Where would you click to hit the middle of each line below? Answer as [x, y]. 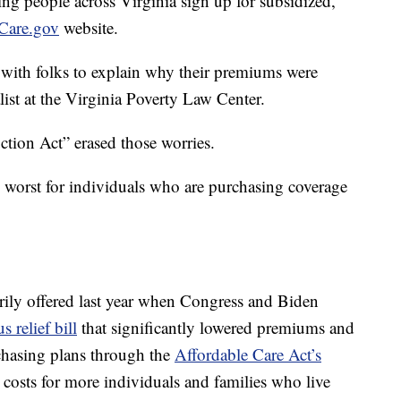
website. [89, 28]
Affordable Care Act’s [248, 354]
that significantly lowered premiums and [216, 328]
